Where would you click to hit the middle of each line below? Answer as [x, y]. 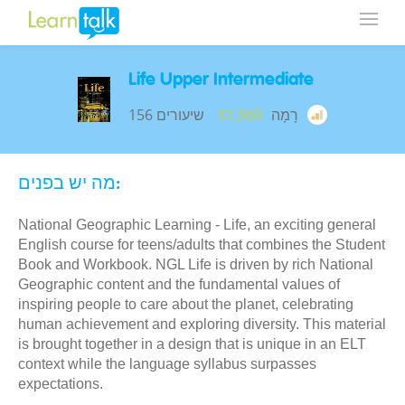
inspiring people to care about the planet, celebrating [186, 304]
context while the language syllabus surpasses [167, 364]
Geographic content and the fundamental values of [179, 284]
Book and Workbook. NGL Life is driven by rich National [196, 264]
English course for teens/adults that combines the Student [202, 245]
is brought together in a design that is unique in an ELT [192, 344]
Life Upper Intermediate [221, 80]
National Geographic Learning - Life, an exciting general [197, 225]
